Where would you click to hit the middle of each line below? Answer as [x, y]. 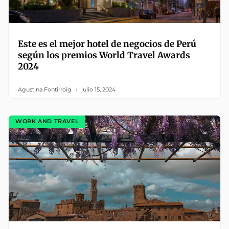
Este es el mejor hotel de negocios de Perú [107, 44]
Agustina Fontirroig [45, 89]
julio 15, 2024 [98, 89]
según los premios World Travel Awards [104, 55]
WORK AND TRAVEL [47, 121]
